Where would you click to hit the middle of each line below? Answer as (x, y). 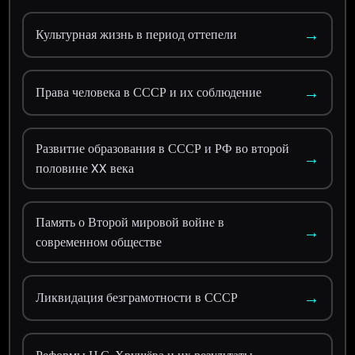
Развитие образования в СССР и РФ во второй (163, 148)
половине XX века (85, 168)
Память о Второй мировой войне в (130, 222)
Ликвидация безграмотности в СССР (137, 298)
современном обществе (99, 242)
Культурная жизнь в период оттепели (137, 35)
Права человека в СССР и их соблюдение (149, 93)
